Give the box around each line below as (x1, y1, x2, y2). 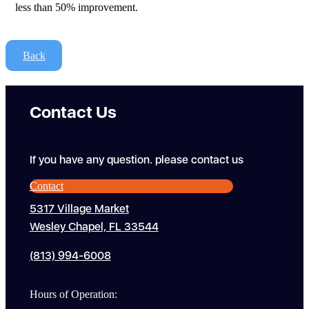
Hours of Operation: (29, 288, 117, 301)
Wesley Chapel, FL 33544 (29, 220, 159, 234)
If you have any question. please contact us (29, 152, 243, 166)
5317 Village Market (29, 202, 129, 216)
